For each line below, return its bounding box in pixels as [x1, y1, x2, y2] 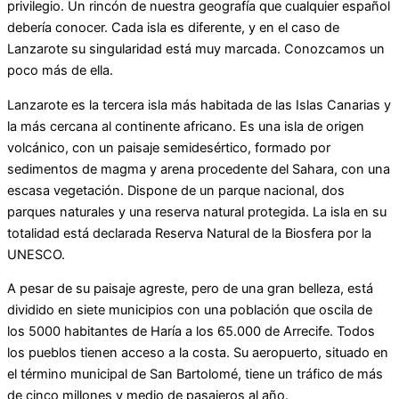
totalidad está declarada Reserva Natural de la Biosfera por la [7, 224, 371, 241]
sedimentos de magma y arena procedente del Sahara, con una [7, 160, 390, 177]
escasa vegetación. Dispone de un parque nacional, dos [7, 182, 345, 199]
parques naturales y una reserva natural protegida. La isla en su [7, 203, 387, 220]
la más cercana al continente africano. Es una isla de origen [7, 118, 364, 134]
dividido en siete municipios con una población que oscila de [7, 302, 372, 319]
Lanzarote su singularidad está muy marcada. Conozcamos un [7, 41, 385, 58]
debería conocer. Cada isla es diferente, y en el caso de [7, 20, 339, 37]
